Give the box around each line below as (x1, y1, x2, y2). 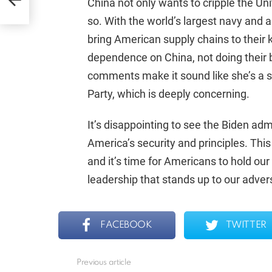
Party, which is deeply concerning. (87, 87, 250, 101)
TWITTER (225, 220, 267, 231)
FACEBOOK (100, 220, 152, 231)
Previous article (76, 259, 131, 267)
